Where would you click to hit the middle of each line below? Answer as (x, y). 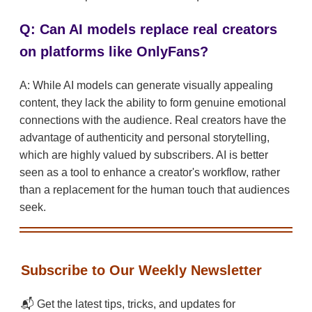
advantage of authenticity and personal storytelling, (145, 138)
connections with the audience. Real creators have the (153, 120)
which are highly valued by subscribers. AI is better (144, 155)
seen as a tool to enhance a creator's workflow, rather (150, 173)
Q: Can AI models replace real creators (148, 30)
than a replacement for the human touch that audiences (155, 190)
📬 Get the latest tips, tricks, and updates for (128, 304)
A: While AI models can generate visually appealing (146, 86)
